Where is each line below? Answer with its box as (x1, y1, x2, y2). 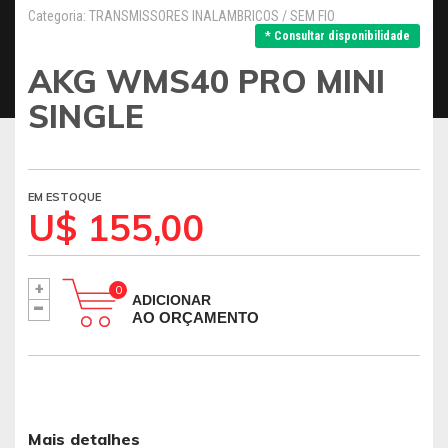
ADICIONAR (132, 292, 211, 308)
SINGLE (28, 96, 144, 136)
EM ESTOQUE (28, 190, 101, 204)
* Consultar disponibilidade (265, 29, 410, 43)
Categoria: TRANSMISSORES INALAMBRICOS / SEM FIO (28, 8, 335, 24)
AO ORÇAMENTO (132, 309, 259, 326)
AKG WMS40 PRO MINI (28, 61, 385, 101)
